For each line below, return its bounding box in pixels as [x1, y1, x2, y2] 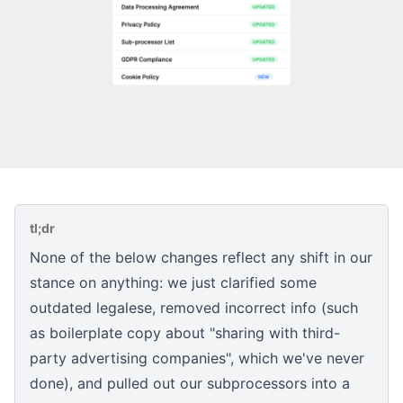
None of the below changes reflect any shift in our [30, 247, 372, 266]
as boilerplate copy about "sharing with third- [30, 323, 340, 342]
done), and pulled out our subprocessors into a [30, 373, 350, 392]
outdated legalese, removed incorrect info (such [30, 298, 358, 317]
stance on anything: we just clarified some [30, 273, 317, 291]
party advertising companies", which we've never [30, 348, 364, 367]
